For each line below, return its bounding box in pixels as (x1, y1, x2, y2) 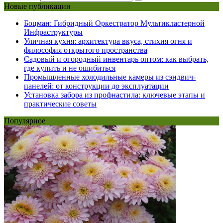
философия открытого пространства (24, 45, 147, 54)
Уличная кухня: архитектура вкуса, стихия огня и (24, 36, 192, 45)
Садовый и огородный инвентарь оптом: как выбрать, (24, 54, 209, 63)
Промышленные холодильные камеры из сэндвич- (24, 72, 196, 81)
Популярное (4, 116, 45, 125)
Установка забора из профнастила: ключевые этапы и (24, 90, 205, 99)
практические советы (24, 99, 97, 108)
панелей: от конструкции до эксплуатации (24, 81, 169, 90)
